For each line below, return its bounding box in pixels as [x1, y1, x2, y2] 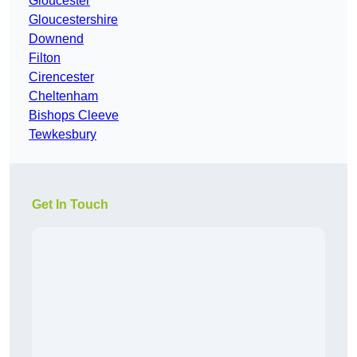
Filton [29, 51, 61, 65]
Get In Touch [32, 198, 108, 212]
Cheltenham [29, 89, 98, 104]
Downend [29, 32, 84, 46]
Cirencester [29, 70, 94, 84]
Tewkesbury [29, 127, 96, 142]
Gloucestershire [29, 13, 118, 27]
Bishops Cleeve [29, 108, 119, 123]
